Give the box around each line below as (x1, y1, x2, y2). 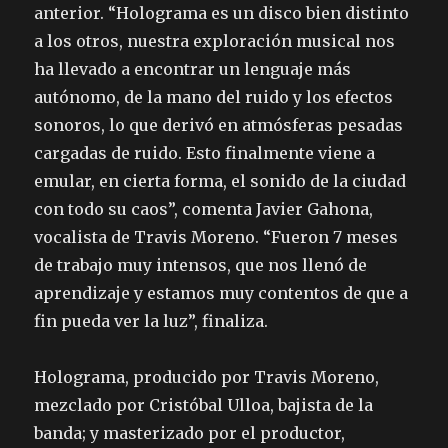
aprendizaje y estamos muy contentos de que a (34, 283, 409, 304)
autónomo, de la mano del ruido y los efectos (34, 87, 394, 108)
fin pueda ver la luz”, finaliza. (34, 311, 273, 332)
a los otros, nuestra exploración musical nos (34, 31, 396, 52)
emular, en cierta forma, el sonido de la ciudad (34, 171, 407, 192)
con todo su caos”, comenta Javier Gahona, (34, 199, 374, 220)
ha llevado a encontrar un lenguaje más (34, 59, 352, 80)
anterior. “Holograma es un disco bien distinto (34, 3, 410, 24)
